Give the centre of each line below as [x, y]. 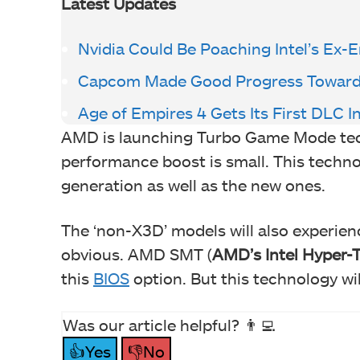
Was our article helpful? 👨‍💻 [169, 324]
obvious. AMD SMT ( [137, 254]
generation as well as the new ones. [193, 184]
